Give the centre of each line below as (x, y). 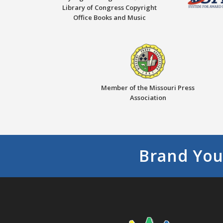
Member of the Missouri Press (148, 87)
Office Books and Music (110, 17)
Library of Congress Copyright (110, 7)
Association (148, 97)
